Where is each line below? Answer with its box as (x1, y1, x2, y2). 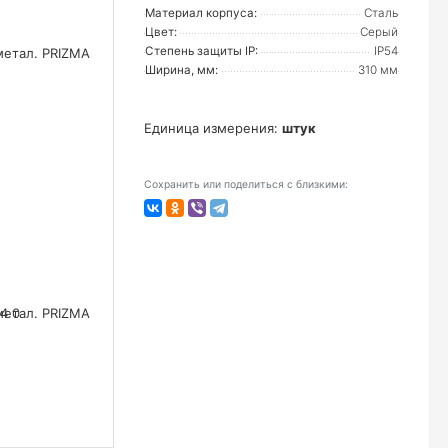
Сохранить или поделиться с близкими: (144, 178, 348, 191)
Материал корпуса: (145, 6, 257, 20)
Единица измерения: (144, 120, 282, 136)
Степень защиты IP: (145, 44, 258, 58)
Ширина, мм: (145, 63, 218, 77)
